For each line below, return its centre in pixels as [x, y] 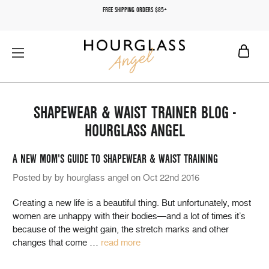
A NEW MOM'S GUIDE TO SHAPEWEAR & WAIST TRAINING [115, 159]
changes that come [51, 243]
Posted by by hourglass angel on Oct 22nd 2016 [106, 178]
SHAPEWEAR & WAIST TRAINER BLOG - [134, 113]
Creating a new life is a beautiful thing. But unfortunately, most [132, 203]
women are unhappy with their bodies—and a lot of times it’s [129, 216]
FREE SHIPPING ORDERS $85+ [134, 10]
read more [121, 243]
